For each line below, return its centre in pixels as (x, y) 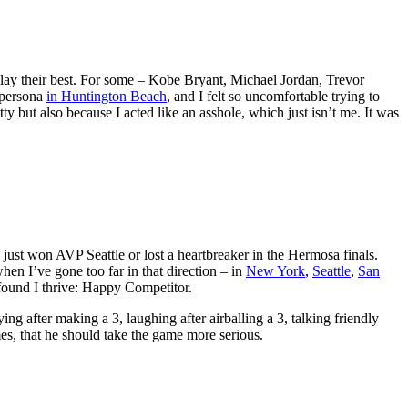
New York (275, 271)
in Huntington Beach (107, 97)
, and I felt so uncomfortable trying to (273, 97)
